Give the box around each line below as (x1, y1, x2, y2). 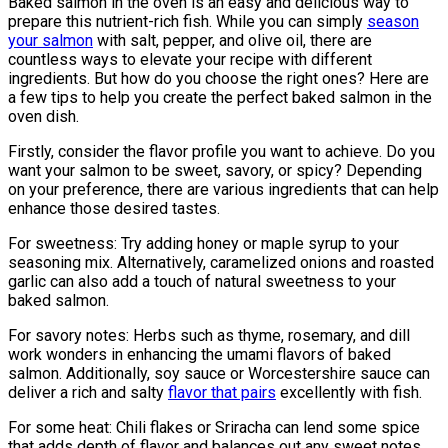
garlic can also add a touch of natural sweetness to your (8, 272, 396, 292)
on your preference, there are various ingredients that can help (8, 180, 439, 200)
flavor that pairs (168, 383, 276, 403)
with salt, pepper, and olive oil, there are (93, 31, 372, 51)
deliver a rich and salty (8, 383, 168, 403)
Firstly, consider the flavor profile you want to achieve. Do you (8, 142, 435, 162)
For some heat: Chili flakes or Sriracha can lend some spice (8, 418, 420, 438)
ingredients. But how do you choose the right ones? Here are (8, 69, 429, 89)
